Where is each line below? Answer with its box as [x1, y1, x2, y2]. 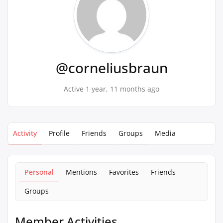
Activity [13, 128, 37, 138]
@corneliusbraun [55, 58, 168, 77]
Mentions [66, 167, 97, 177]
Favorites [109, 167, 139, 177]
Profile [49, 128, 70, 138]
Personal [24, 167, 54, 177]
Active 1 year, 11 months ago [64, 84, 159, 94]
